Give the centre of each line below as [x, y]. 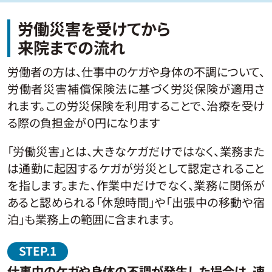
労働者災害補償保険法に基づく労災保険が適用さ [136, 88]
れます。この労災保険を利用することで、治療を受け [136, 105]
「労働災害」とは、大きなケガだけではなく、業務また [136, 151]
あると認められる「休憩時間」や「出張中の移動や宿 [136, 202]
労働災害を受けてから [94, 29]
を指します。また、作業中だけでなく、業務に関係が [136, 185]
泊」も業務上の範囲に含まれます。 [90, 219]
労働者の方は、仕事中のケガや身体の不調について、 [136, 71]
